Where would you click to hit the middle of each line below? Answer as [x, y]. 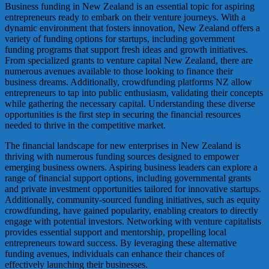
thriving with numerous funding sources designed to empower [122, 156]
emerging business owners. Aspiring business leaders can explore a [131, 167]
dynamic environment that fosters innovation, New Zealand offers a [132, 28]
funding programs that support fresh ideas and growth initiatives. [126, 49]
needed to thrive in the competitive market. [85, 125]
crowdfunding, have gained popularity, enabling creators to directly [131, 210]
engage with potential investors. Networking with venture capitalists [133, 221]
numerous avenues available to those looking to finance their [119, 71]
